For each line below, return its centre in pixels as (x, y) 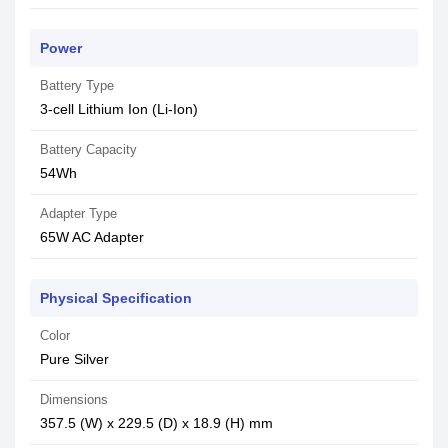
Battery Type (77, 85)
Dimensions (74, 399)
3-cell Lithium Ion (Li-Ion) (119, 109)
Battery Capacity (88, 149)
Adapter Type (78, 213)
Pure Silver (74, 359)
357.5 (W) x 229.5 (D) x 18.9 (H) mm (156, 423)
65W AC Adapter (92, 237)
